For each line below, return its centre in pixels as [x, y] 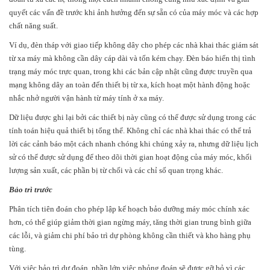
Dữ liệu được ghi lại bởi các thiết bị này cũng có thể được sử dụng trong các [133, 118]
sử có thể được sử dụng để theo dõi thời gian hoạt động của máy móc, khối [130, 157]
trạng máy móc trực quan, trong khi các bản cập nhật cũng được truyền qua [131, 72]
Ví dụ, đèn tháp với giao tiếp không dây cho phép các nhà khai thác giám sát [134, 45]
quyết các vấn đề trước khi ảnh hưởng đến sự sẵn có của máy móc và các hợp [134, 13]
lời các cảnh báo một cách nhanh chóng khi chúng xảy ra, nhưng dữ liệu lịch [134, 144]
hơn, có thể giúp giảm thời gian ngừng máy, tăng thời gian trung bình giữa [130, 222]
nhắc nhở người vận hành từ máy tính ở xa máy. [86, 98]
